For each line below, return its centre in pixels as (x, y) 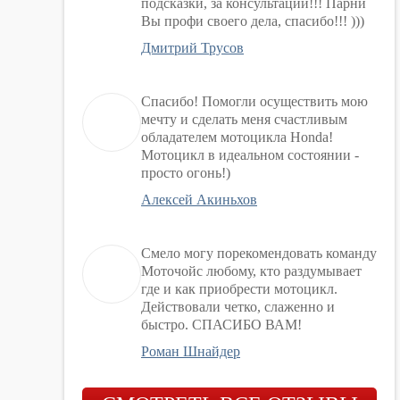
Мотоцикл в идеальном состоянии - (250, 155)
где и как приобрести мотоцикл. (239, 289)
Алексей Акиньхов (199, 200)
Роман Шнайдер (191, 351)
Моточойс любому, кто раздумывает (251, 271)
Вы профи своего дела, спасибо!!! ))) (253, 21)
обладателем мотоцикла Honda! (237, 137)
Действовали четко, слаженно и (238, 307)
